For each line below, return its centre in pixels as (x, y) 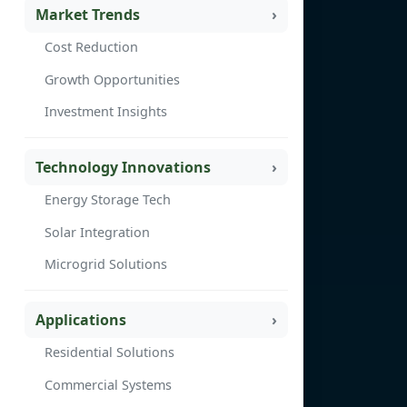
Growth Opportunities (112, 79)
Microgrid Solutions (106, 264)
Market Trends (88, 14)
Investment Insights (106, 112)
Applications (81, 319)
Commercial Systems (108, 384)
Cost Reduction (91, 47)
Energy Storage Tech (108, 200)
